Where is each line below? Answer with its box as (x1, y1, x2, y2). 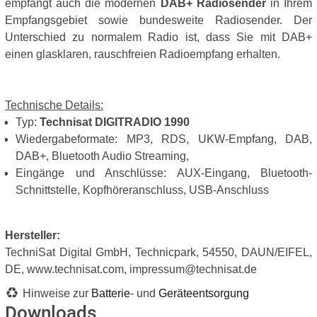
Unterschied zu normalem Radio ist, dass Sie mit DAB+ (5, 31, 312, 43)
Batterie (91, 287, 130, 299)
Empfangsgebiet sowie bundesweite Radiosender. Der (5, 14, 312, 26)
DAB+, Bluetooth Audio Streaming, (16, 150, 189, 162)
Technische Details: (5, 99, 103, 111)
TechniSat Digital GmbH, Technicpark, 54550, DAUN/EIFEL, (5, 246, 312, 258)
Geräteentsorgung (158, 287, 249, 299)
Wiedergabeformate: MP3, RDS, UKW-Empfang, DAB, (16, 133, 312, 145)
